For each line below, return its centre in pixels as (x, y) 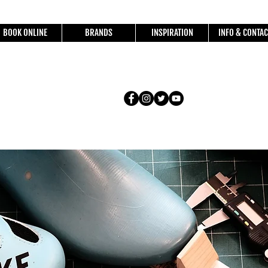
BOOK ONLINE (25, 33)
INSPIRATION (172, 33)
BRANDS (99, 33)
